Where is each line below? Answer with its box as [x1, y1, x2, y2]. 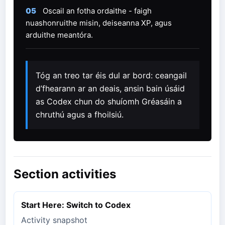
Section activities [14, 167, 116, 182]
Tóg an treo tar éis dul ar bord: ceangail [36, 70, 187, 81]
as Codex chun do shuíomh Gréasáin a [36, 96, 182, 107]
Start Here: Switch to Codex [21, 200, 131, 210]
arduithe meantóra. [26, 30, 93, 40]
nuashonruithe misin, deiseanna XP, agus [26, 18, 172, 28]
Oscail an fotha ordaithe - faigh [43, 6, 152, 16]
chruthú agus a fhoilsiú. [36, 109, 124, 120]
